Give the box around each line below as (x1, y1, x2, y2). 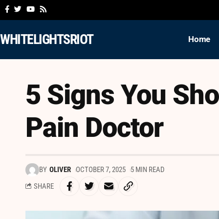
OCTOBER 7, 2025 (75, 165, 126, 175)
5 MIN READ (130, 165, 165, 175)
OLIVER (49, 165, 71, 175)
